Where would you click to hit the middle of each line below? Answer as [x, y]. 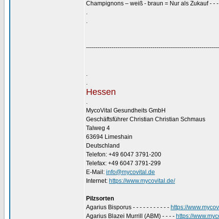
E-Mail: [96, 172]
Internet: [98, 181]
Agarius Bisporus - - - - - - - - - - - [128, 207]
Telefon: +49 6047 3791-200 [124, 154]
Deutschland [103, 146]
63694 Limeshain [109, 137]
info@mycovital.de [131, 172]
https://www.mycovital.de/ [142, 181]
